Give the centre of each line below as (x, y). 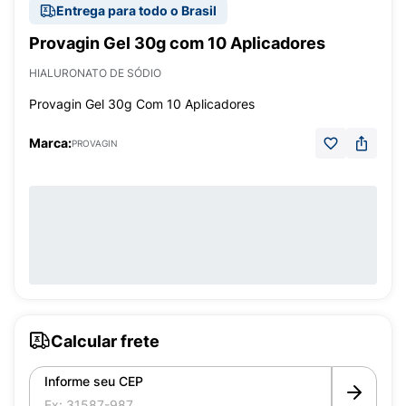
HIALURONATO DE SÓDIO (95, 73)
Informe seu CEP (94, 381)
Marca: (50, 143)
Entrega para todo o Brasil (136, 10)
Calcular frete (105, 341)
